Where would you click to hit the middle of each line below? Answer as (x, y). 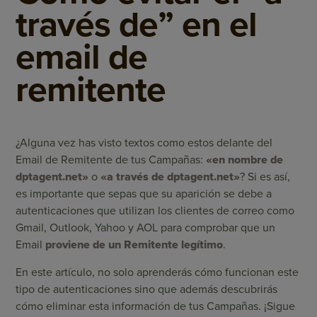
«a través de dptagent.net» (171, 177)
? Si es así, (265, 177)
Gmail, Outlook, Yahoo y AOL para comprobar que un (146, 228)
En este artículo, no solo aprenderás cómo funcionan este (157, 272)
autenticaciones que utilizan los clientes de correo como (155, 211)
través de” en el (137, 25)
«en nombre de (245, 160)
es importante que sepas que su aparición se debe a (144, 194)
